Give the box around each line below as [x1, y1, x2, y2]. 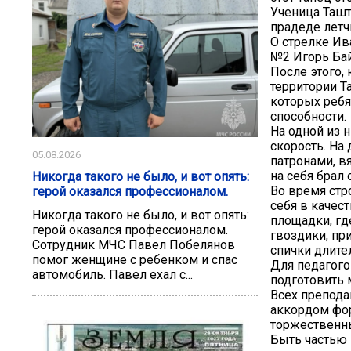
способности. [270, 109, 346, 125]
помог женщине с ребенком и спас [32, 252, 237, 268]
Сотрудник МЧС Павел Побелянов [32, 237, 235, 253]
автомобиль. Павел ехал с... [32, 267, 193, 283]
